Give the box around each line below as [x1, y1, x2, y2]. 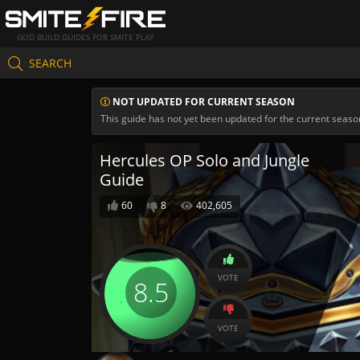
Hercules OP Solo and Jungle [100, 149, 309, 171]
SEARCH [29, 55, 72, 71]
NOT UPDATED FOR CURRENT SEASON [110, 95, 295, 108]
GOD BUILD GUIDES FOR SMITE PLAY [16, 31, 154, 43]
